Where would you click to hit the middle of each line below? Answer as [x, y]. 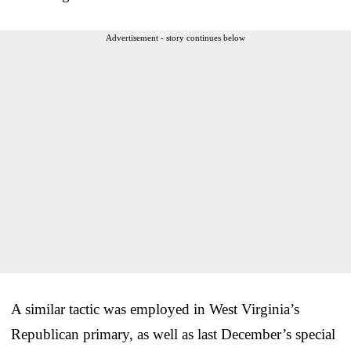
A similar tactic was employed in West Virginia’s [155, 309]
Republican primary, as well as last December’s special [173, 334]
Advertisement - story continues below [175, 37]
